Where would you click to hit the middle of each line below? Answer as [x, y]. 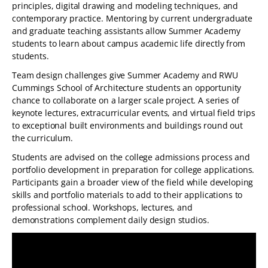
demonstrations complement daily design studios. [111, 220]
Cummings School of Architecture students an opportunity [127, 88]
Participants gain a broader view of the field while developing [133, 182]
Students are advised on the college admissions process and [131, 157]
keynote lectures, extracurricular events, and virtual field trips [134, 113]
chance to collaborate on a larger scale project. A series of [126, 100]
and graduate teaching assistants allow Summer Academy [126, 31]
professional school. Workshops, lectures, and [102, 207]
